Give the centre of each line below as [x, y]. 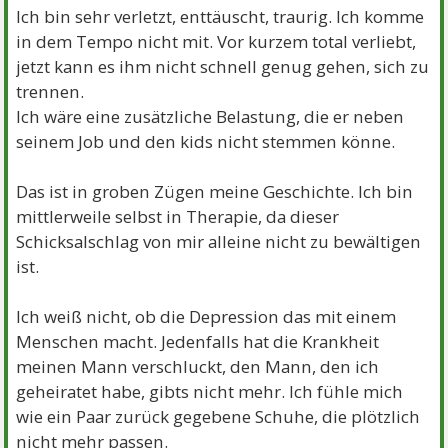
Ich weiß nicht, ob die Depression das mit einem [206, 316]
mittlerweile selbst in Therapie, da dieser [178, 216]
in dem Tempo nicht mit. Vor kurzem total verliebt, [216, 41]
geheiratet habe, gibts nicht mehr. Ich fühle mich [210, 391]
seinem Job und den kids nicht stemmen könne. [206, 141]
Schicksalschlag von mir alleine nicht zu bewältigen [219, 241]
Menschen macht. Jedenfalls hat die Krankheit [198, 341]
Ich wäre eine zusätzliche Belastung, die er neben [210, 116]
